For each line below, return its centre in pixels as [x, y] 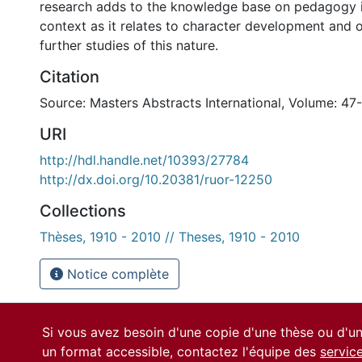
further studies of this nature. [129, 45]
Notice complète [116, 274]
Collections [83, 211]
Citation [69, 77]
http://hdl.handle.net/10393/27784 [144, 160]
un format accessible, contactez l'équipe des [181, 351]
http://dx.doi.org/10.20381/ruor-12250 [156, 179]
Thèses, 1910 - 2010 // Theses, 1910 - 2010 [170, 237]
